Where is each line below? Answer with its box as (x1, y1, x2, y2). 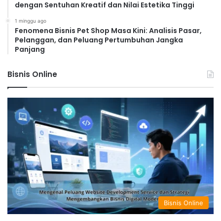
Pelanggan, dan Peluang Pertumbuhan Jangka (15, 35, 183, 45)
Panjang (15, 44, 45, 55)
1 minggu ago (15, 18, 46, 24)
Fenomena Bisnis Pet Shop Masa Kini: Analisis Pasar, (15, 26, 202, 36)
